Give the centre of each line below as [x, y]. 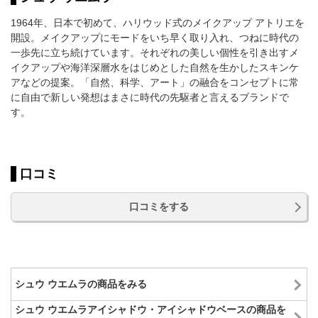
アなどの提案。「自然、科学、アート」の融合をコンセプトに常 [155, 83]
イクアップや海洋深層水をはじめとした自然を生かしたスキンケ [155, 68]
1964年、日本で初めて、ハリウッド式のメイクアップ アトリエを [158, 23]
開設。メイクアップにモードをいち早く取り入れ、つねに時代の [155, 38]
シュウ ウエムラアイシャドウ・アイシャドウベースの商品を [150, 309]
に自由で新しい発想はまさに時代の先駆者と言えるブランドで [150, 98]
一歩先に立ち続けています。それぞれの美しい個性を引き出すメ [155, 53]
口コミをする [159, 207]
